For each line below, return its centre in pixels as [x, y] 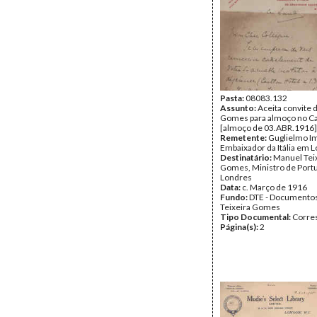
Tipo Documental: [256, 217]
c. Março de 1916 [275, 187]
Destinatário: [247, 157]
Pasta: [233, 98]
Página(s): [240, 227]
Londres [236, 177]
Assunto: [239, 108]
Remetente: [244, 138]
